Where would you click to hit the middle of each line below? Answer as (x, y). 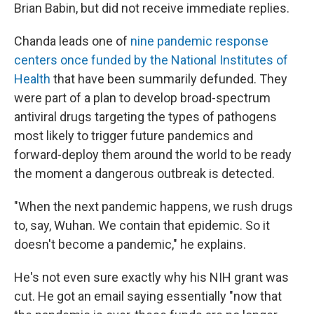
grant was (261, 277)
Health (32, 79)
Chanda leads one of (72, 41)
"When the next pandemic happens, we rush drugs (153, 206)
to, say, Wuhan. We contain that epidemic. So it (142, 225)
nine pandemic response (199, 41)
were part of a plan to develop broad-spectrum (142, 98)
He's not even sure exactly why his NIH (123, 277)
